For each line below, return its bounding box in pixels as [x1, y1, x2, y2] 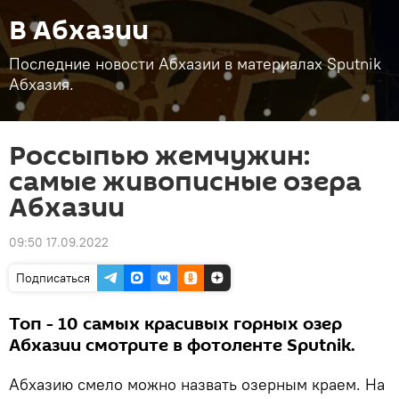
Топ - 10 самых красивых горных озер [9, 312, 342, 337]
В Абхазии [9, 12, 149, 50]
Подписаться [16, 270, 90, 286]
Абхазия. [9, 74, 74, 94]
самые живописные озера [9, 163, 362, 201]
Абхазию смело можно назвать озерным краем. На [9, 374, 385, 395]
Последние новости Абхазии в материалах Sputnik [9, 53, 381, 74]
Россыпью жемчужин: [9, 137, 310, 175]
